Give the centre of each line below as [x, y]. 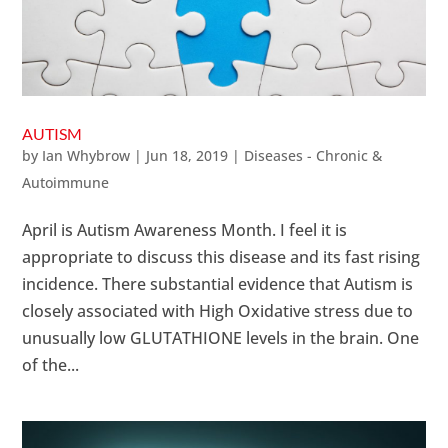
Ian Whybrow [86, 156]
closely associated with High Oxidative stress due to [218, 311]
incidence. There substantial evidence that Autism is [218, 284]
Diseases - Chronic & [313, 156]
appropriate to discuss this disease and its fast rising [221, 257]
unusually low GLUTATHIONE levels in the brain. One [221, 338]
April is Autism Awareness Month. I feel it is [185, 230]
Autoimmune [66, 183]
